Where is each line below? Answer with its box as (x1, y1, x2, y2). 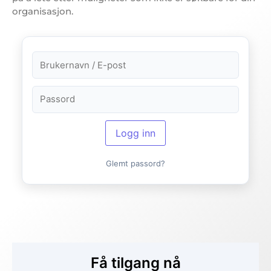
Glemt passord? (106, 158, 165, 168)
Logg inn (116, 126, 155, 139)
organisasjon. (12, 5, 73, 17)
